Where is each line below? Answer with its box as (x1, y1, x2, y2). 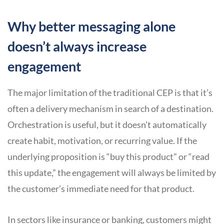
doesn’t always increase (7, 37, 146, 54)
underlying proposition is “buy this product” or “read (7, 150, 209, 162)
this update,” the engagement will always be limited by (7, 166, 216, 178)
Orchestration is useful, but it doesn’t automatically (7, 118, 206, 130)
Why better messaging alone (7, 17, 175, 34)
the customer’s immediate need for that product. (7, 182, 194, 194)
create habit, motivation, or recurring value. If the (7, 134, 197, 146)
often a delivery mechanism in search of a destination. (7, 102, 213, 114)
